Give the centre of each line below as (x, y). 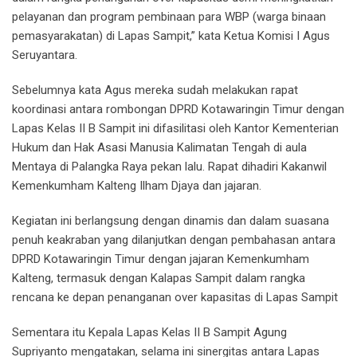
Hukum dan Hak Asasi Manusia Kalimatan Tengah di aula (159, 147)
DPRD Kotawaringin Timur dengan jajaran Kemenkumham (161, 259)
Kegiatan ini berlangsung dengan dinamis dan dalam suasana (171, 220)
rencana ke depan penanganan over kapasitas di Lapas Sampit (175, 297)
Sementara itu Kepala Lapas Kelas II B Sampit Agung (149, 332)
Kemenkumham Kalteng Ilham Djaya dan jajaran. (137, 185)
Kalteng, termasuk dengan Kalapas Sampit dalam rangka (159, 278)
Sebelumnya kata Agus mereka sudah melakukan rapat (155, 90)
